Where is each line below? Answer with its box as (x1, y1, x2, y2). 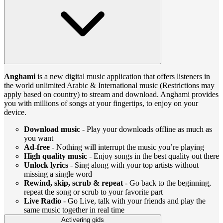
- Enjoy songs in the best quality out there (87, 151, 219, 160)
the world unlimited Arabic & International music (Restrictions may (4, 81, 215, 90)
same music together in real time (24, 205, 124, 214)
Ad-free (24, 142, 50, 151)
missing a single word (24, 169, 92, 178)
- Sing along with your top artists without (68, 160, 199, 169)
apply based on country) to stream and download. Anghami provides (4, 90, 219, 99)
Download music (24, 124, 80, 133)
